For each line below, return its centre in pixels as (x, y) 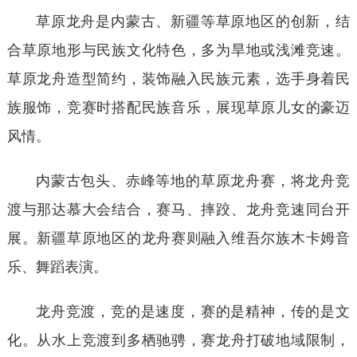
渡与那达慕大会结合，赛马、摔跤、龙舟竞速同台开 (178, 208)
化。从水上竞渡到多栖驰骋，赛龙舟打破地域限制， (178, 338)
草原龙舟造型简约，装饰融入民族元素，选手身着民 (178, 77)
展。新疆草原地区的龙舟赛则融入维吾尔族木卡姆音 (178, 236)
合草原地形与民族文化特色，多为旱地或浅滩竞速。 (178, 48)
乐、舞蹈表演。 (57, 265)
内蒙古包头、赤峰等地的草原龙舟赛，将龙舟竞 (193, 179)
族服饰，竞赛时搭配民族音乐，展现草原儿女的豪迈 (178, 106)
